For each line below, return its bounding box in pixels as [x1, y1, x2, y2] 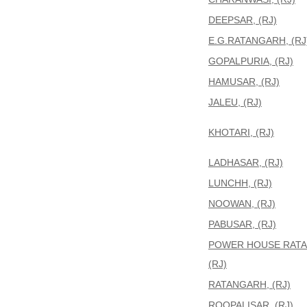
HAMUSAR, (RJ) [208, 76, 280, 87]
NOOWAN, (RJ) [208, 198, 275, 209]
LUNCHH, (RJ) [208, 177, 272, 188]
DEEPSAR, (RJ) [208, 14, 277, 25]
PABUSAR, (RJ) [208, 219, 276, 230]
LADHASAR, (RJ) [208, 157, 283, 168]
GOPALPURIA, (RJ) [208, 56, 293, 66]
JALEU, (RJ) [208, 97, 262, 108]
